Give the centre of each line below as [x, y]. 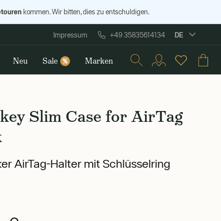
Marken [99, 61]
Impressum [70, 35]
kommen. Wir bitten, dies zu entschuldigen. [85, 12]
